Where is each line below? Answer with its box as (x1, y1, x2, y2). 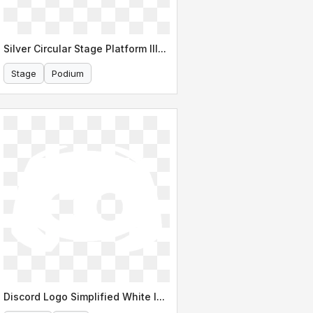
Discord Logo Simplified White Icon (156, 290, 165, 303)
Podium (52, 67, 84, 79)
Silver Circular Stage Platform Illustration (158, 42, 166, 54)
